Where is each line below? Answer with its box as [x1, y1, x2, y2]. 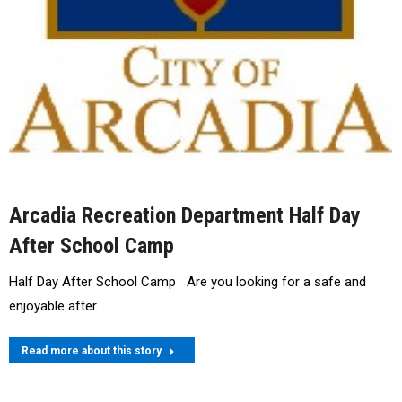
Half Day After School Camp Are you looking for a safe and [9, 274, 366, 291]
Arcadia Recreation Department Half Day [9, 203, 361, 229]
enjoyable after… [9, 298, 104, 315]
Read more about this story [22, 345, 162, 358]
